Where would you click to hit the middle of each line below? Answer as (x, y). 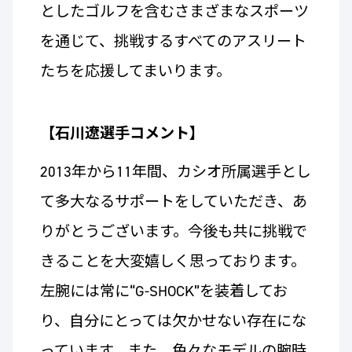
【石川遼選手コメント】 (122, 134)
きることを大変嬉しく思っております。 (172, 262)
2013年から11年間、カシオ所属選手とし (175, 172)
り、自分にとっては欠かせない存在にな (173, 321)
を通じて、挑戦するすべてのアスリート (173, 42)
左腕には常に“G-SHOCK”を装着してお (163, 291)
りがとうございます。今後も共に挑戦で (173, 232)
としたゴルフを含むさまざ (129, 12)
